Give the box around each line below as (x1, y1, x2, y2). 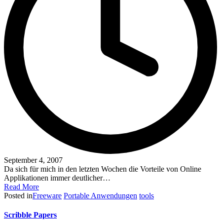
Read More (4, 182, 39, 191)
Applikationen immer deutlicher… (4, 173, 110, 182)
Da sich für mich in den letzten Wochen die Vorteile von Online (4, 164, 201, 173)
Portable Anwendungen (64, 191, 137, 200)
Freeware (33, 191, 62, 200)
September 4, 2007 (4, 155, 63, 164)
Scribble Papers (4, 210, 57, 219)
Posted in (4, 191, 33, 200)
